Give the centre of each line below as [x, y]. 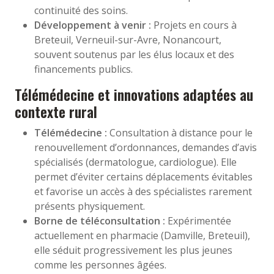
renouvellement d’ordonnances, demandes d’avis [146, 147]
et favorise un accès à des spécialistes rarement [143, 191]
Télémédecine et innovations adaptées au [134, 94]
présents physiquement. [90, 206]
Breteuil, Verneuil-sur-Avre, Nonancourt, [128, 39]
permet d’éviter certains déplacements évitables [143, 176]
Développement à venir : [93, 25]
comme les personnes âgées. [100, 265]
